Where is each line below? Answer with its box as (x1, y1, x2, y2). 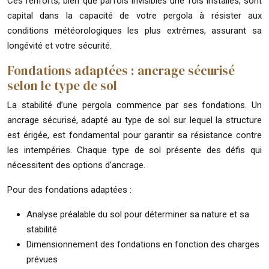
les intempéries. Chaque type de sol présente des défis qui (7, 144, 262, 156)
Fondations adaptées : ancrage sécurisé (7, 61, 235, 79)
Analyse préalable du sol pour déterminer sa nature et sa (26, 208, 249, 220)
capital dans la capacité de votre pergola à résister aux (7, 10, 262, 21)
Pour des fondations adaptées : (7, 184, 131, 195)
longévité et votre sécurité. (7, 40, 112, 51)
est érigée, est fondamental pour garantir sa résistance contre (7, 129, 262, 141)
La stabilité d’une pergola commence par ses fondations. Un (7, 99, 262, 110)
